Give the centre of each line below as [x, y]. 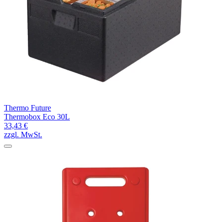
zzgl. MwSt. [23, 134]
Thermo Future [28, 108]
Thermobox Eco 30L [37, 116]
